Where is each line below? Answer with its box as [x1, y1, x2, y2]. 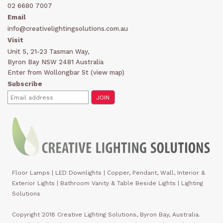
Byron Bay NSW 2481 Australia [7, 58, 104, 66]
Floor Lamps [12, 169, 50, 176]
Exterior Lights [12, 179, 55, 187]
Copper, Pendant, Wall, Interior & [107, 169, 205, 176]
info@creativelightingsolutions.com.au [7, 24, 128, 32]
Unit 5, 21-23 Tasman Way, [7, 47, 90, 55]
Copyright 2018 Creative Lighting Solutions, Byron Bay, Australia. [12, 211, 200, 218]
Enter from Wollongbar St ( [7, 68, 93, 76]
